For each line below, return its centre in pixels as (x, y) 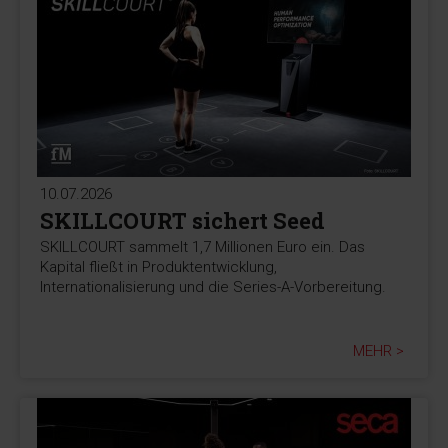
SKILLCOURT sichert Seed (182, 220)
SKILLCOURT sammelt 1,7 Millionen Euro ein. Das (202, 247)
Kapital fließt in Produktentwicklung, (158, 267)
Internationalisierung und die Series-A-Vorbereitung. (213, 287)
